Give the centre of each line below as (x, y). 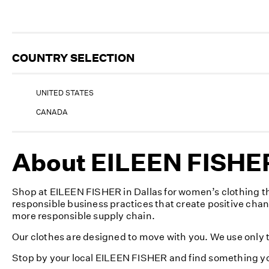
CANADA (52, 112)
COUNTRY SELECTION (73, 58)
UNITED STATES (65, 93)
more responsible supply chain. (83, 216)
